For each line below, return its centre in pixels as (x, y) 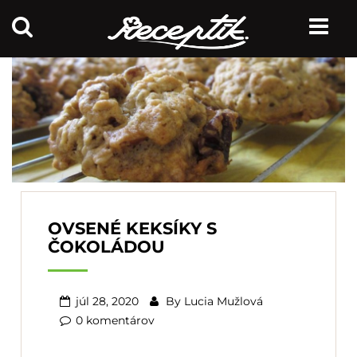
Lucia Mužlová (224, 301)
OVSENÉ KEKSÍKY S (132, 228)
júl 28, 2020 (107, 301)
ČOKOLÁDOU (106, 246)
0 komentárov (115, 320)
